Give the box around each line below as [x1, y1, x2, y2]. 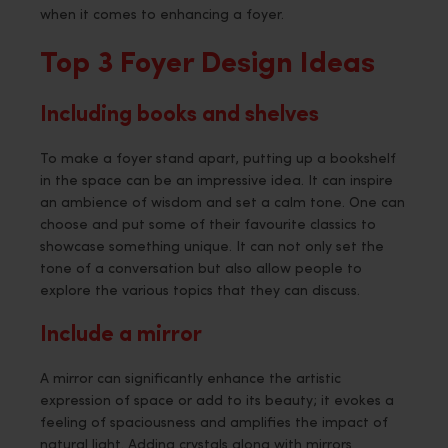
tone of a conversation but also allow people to [40, 261, 362, 277]
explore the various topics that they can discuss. [40, 283, 360, 299]
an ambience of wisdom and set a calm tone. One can [40, 195, 405, 211]
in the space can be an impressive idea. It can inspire [40, 173, 393, 189]
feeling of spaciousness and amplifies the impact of [40, 415, 388, 431]
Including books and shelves [40, 103, 319, 127]
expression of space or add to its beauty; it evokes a [40, 393, 394, 409]
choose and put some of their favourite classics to [40, 217, 376, 233]
